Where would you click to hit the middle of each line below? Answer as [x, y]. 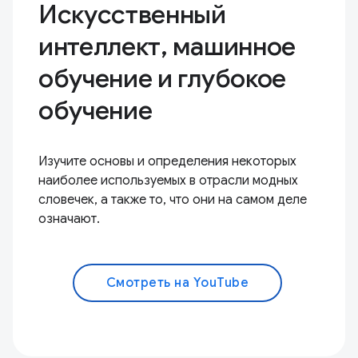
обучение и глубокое [162, 79]
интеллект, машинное [167, 47]
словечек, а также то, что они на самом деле [173, 200]
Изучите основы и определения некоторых [167, 162]
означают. [69, 219]
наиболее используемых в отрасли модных [168, 181]
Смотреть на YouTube [177, 283]
